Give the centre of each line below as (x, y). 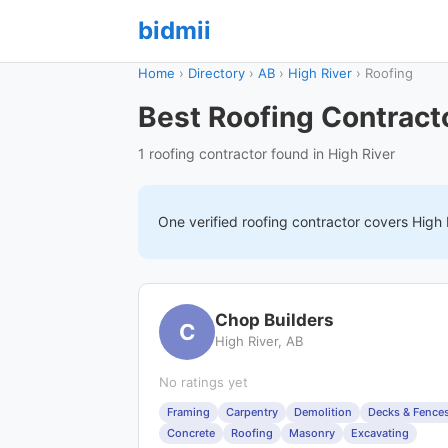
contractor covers (350, 221)
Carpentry (252, 412)
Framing (188, 412)
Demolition (323, 412)
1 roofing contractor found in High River (266, 153)
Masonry (312, 433)
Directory (216, 73)
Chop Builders (274, 320)
